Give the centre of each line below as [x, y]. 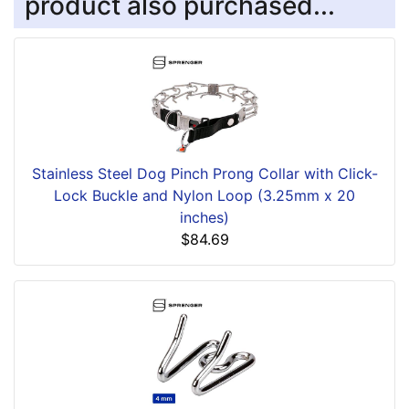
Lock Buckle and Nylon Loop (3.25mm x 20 [204, 196]
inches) [204, 218]
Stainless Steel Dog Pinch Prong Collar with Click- [204, 174]
